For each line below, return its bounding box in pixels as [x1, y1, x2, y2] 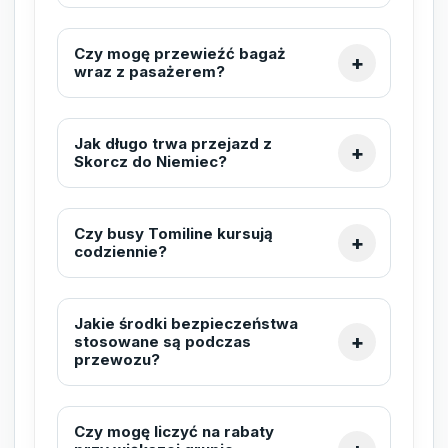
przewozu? [74, 349, 160, 369]
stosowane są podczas [74, 331, 251, 351]
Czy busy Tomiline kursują [74, 223, 273, 243]
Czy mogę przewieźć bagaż [74, 43, 286, 63]
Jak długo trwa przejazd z [74, 133, 272, 153]
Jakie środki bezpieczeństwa [74, 313, 298, 333]
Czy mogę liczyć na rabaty [74, 421, 274, 441]
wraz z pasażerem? [74, 61, 225, 81]
